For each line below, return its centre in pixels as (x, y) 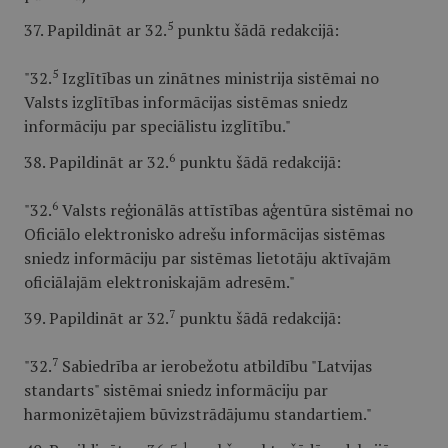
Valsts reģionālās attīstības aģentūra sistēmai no (235, 210)
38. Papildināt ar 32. (96, 162)
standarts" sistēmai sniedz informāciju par (176, 390)
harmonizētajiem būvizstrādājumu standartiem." (198, 414)
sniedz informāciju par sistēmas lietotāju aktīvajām (207, 258)
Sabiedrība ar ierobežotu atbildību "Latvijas (215, 366)
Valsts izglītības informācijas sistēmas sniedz (186, 102)
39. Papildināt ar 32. (96, 318)
